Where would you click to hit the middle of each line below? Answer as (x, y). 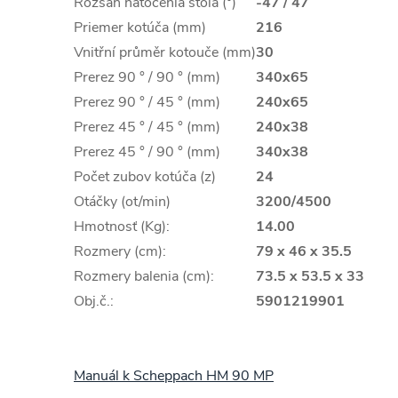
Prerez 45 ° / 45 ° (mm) (147, 127)
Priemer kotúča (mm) (140, 28)
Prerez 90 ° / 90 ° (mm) (147, 77)
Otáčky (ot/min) (122, 202)
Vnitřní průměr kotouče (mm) (165, 52)
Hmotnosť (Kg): (122, 227)
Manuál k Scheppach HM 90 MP (174, 376)
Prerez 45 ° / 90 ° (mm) (147, 152)
